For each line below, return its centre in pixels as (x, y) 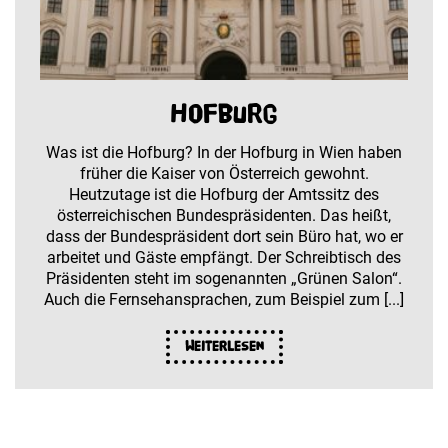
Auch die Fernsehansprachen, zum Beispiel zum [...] (224, 299)
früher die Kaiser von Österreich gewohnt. (224, 173)
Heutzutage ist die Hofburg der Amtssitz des (224, 194)
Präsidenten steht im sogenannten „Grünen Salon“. (224, 278)
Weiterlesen (224, 346)
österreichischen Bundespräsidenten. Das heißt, (224, 215)
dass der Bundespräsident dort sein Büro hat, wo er (224, 236)
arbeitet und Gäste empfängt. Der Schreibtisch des (224, 257)
